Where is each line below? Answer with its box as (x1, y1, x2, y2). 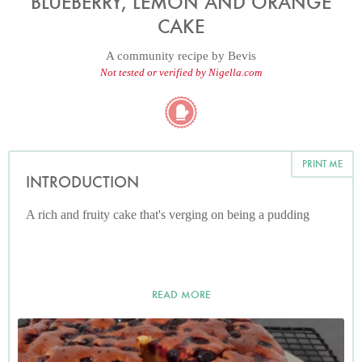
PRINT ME (302, 158, 343, 170)
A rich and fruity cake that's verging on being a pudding (26, 208, 309, 221)
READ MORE (151, 288, 211, 301)
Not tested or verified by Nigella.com (100, 66, 262, 78)
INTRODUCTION (26, 172, 139, 192)
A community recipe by (106, 49, 228, 62)
